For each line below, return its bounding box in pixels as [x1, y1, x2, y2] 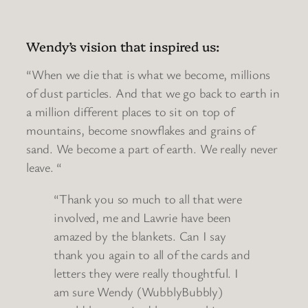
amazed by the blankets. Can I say [54, 227, 226, 244]
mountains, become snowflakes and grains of [26, 122, 255, 139]
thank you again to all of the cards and [54, 245, 250, 263]
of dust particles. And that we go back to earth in [26, 85, 280, 102]
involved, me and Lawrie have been [54, 208, 231, 225]
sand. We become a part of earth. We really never [26, 140, 278, 157]
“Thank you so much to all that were [54, 190, 242, 207]
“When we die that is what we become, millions [26, 66, 271, 83]
